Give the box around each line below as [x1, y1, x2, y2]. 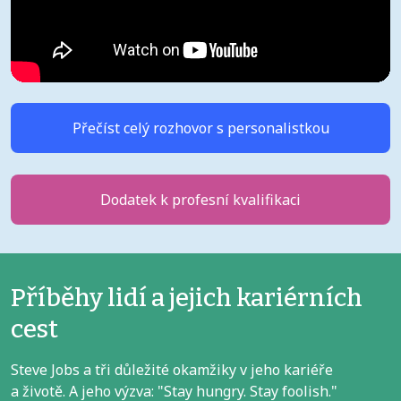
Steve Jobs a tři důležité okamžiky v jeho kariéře [11, 360, 333, 380]
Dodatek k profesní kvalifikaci [100, 190, 301, 210]
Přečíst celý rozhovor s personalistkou [72, 118, 329, 139]
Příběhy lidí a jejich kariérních [11, 283, 363, 313]
